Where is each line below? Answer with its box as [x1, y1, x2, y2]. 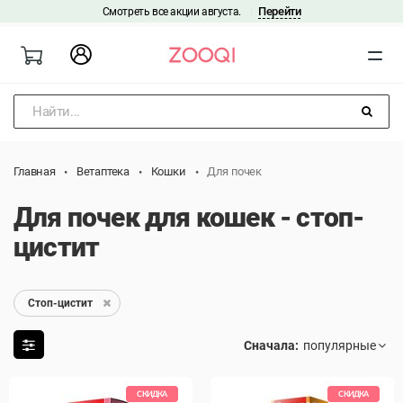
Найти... [32, 103, 80, 120]
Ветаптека [76, 165, 130, 178]
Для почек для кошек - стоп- [13, 201, 364, 233]
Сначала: [244, 338, 299, 353]
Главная [13, 165, 56, 178]
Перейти [258, 4, 301, 18]
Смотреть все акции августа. [102, 5, 244, 18]
